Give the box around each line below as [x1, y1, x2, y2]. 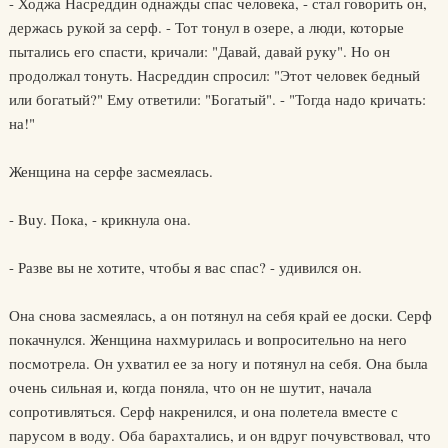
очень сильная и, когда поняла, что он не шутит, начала [8, 377, 372, 397]
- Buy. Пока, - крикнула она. [8, 209, 191, 229]
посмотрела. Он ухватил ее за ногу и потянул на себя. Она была [8, 353, 428, 373]
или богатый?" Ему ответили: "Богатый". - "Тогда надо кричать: [8, 89, 426, 109]
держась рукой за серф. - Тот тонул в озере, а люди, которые [8, 17, 404, 37]
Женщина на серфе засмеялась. [8, 161, 213, 181]
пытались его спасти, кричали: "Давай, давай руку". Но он [8, 41, 390, 61]
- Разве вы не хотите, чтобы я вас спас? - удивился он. [8, 257, 362, 277]
